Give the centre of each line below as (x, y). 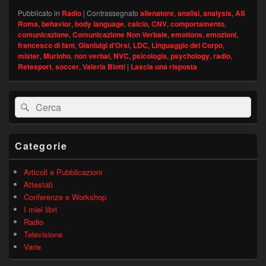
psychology (190, 56)
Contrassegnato (113, 13)
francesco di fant (46, 45)
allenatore (157, 13)
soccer (67, 67)
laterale (21, 128)
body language (99, 24)
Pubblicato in (39, 13)
